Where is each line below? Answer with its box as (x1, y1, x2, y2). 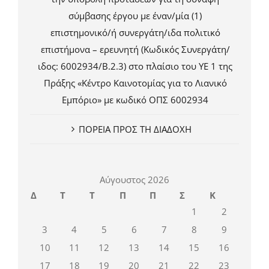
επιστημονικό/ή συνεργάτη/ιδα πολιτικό (50, 26, 220, 39)
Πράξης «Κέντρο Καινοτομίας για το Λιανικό (43, 77, 227, 89)
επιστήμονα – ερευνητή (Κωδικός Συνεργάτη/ (40, 43, 230, 56)
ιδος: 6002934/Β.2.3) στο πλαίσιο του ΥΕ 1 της (38, 60, 232, 73)
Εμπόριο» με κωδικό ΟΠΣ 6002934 (62, 94, 208, 106)
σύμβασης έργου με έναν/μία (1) (68, 10, 202, 22)
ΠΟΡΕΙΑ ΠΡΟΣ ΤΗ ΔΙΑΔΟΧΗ (79, 123, 192, 136)
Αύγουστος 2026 (100, 174, 169, 186)
